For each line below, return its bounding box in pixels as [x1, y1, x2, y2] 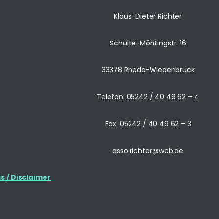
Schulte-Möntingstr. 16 [109, 38, 186, 48]
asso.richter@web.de [112, 146, 184, 155]
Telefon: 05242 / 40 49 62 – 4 [97, 92, 199, 102]
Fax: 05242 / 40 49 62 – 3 [105, 119, 191, 129]
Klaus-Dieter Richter [114, 11, 182, 21]
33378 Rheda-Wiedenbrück [101, 65, 195, 75]
